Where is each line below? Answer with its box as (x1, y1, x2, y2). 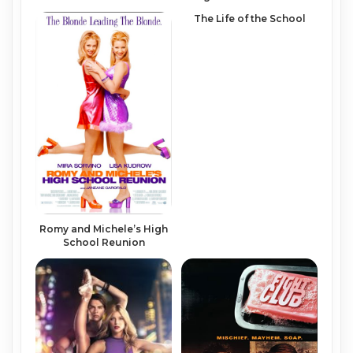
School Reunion (62, 236, 145, 249)
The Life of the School (193, 12, 306, 24)
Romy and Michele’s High (39, 223, 168, 236)
